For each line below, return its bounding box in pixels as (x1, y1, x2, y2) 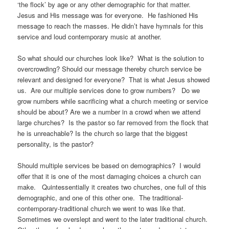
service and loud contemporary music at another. (17, 31, 162, 41)
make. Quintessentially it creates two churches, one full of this (17, 181, 207, 192)
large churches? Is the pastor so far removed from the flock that (17, 117, 209, 127)
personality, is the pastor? (17, 139, 94, 149)
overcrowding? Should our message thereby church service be (17, 63, 202, 74)
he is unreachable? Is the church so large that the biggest (17, 128, 188, 138)
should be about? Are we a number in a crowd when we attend (17, 106, 201, 117)
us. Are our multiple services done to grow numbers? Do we (17, 85, 200, 95)
